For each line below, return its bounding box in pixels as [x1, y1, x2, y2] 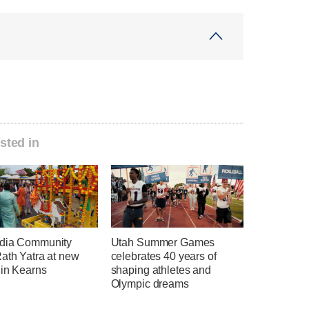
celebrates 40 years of [110, 250, 217, 262]
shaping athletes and [110, 263, 211, 276]
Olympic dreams [110, 277, 189, 290]
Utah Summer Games [110, 236, 215, 248]
